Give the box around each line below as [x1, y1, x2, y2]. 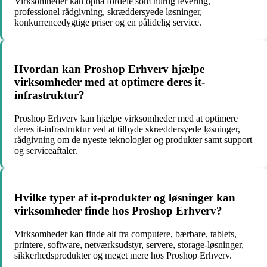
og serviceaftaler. [14, 145, 77, 156]
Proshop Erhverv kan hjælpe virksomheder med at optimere [14, 113, 238, 124]
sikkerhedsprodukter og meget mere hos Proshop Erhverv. [14, 250, 232, 260]
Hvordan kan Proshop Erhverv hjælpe [14, 63, 204, 76]
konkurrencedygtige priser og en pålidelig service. [14, 17, 201, 27]
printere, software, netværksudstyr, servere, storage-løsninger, [14, 239, 244, 250]
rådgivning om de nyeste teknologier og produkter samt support [14, 135, 252, 145]
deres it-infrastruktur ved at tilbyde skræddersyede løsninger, [14, 124, 240, 135]
